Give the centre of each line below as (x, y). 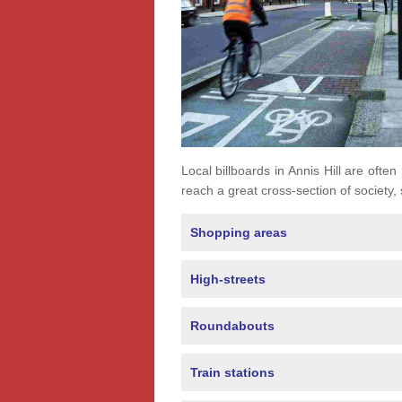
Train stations (232, 373)
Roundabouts (232, 326)
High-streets (227, 280)
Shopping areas (238, 233)
